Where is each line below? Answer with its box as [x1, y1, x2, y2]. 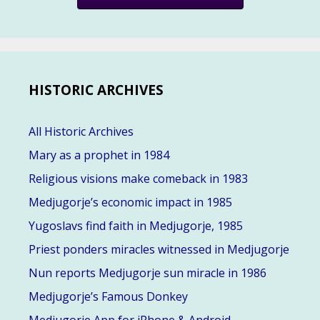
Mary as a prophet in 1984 [29, 147, 169, 164]
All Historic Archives [29, 124, 134, 140]
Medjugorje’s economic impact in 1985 [29, 194, 232, 211]
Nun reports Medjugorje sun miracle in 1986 [29, 265, 266, 281]
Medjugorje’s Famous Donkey [29, 289, 188, 305]
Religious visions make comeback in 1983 [29, 171, 248, 187]
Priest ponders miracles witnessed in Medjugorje [29, 241, 289, 258]
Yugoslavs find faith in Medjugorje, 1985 [29, 218, 243, 234]
